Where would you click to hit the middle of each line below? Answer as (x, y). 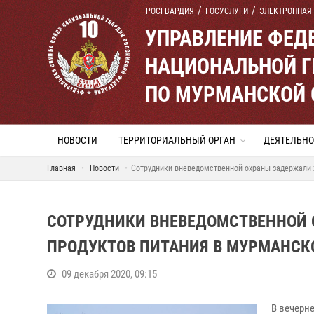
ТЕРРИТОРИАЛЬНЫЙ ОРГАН (177, 140)
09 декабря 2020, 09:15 (109, 274)
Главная (61, 168)
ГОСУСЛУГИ (227, 11)
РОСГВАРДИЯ (170, 11)
